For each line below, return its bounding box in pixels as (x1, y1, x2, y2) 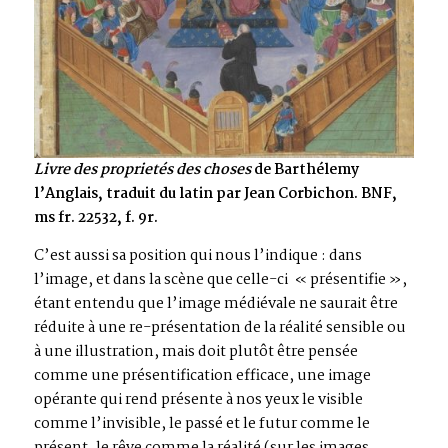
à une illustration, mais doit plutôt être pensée (34, 340, 358, 365)
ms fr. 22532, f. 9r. (34, 206, 158, 231)
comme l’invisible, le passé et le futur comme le (34, 412, 370, 437)
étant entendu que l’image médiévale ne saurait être (34, 292, 398, 317)
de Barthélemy (251, 158, 359, 183)
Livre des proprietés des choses (34, 158, 251, 183)
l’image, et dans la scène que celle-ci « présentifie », (34, 268, 407, 293)
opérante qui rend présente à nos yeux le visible (34, 388, 363, 413)
